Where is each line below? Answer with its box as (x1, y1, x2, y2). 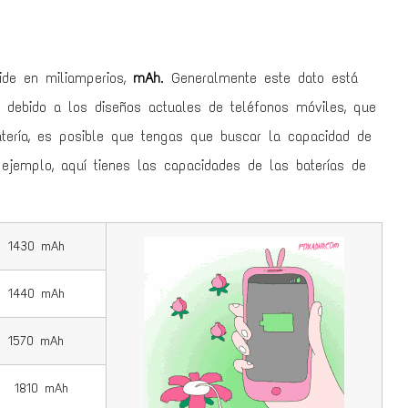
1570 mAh (8, 332, 64, 350)
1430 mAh (8, 238, 65, 255)
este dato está (264, 68, 358, 87)
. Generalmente (160, 68, 264, 87)
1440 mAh (8, 285, 65, 302)
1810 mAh (8, 380, 68, 397)
